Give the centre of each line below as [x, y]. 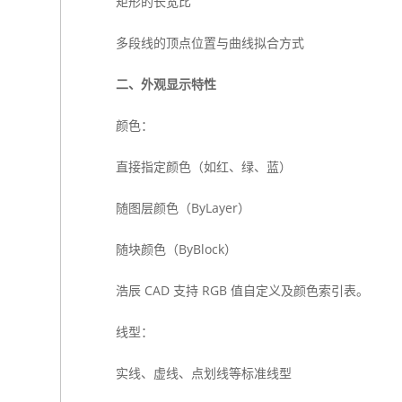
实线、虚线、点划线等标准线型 [203, 373]
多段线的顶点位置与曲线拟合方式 [210, 43]
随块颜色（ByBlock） [176, 249]
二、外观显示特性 [166, 84]
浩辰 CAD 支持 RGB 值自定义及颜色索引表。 [242, 290]
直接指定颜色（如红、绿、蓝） [203, 166]
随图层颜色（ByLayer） [183, 208]
